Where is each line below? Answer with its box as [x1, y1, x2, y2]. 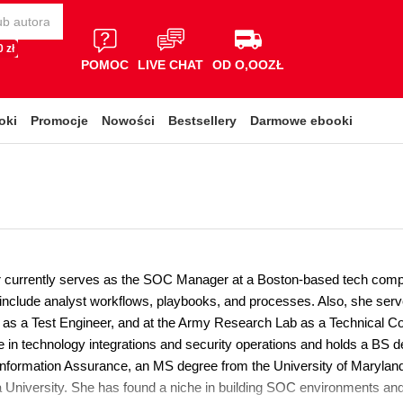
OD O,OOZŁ [212, 57, 284, 72]
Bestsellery [168, 113, 237, 128]
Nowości [102, 113, 155, 128]
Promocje [31, 113, 88, 128]
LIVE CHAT [138, 57, 203, 72]
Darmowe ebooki [250, 113, 353, 128]
